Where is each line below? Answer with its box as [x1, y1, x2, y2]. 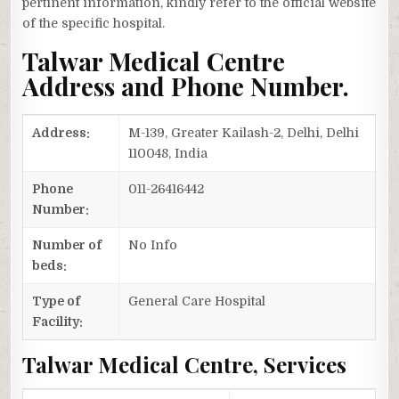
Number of [32, 237, 102, 252]
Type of [32, 293, 81, 308]
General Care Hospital [128, 293, 266, 308]
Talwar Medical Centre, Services [22, 349, 347, 379]
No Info [128, 237, 178, 252]
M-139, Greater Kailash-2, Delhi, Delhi [128, 125, 360, 140]
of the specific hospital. [22, 16, 166, 31]
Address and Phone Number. [22, 69, 350, 103]
